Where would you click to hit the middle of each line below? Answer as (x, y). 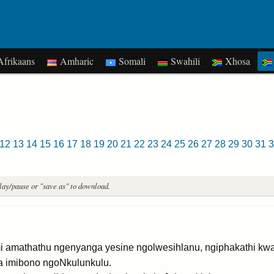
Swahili (184, 61)
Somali (131, 61)
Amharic (75, 61)
